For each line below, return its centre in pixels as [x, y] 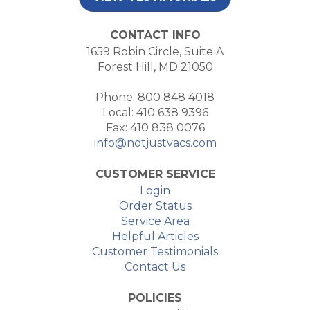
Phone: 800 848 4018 [155, 97]
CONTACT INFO [155, 35]
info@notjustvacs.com [155, 143]
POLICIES [155, 298]
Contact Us [155, 267]
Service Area [155, 221]
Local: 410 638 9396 [155, 112]
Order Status [155, 206]
